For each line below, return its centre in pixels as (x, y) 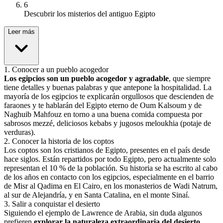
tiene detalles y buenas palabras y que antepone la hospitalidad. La (108, 88)
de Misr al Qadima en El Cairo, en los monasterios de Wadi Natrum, (111, 186)
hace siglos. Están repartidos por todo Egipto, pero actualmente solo (110, 159)
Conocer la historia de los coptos (63, 141)
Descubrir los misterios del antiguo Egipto (90, 14)
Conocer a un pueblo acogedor (60, 70)
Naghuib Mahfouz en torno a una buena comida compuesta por (103, 114)
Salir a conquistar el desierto (56, 204)
